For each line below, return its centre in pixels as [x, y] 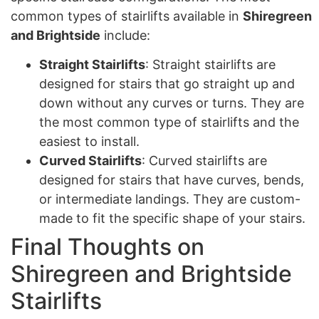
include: [125, 35]
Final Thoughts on [108, 247]
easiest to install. [89, 142]
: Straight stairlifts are [210, 65]
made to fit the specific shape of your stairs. [172, 219]
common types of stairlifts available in [127, 16]
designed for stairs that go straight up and [167, 84]
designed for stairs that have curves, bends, [172, 180]
